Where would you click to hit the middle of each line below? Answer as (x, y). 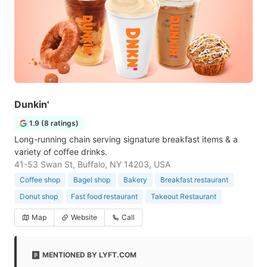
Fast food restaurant (104, 196)
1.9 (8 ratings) (54, 123)
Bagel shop (92, 180)
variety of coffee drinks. (61, 152)
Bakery (135, 180)
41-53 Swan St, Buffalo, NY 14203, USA (92, 164)
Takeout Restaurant (184, 196)
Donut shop (39, 196)
